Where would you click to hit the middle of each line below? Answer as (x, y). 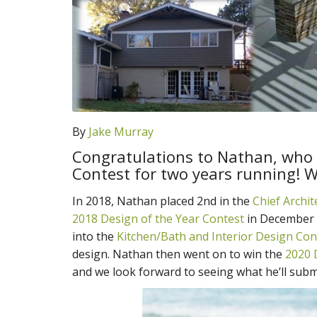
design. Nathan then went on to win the (179, 254)
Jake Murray (121, 131)
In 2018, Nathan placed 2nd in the (162, 201)
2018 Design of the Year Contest (160, 218)
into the (94, 236)
